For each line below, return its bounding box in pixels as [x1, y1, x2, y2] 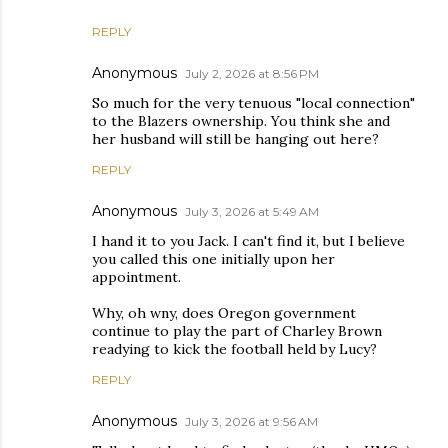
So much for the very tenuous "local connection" [92, 94, 415, 112]
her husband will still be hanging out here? [92, 130, 379, 148]
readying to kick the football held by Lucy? [92, 340, 377, 358]
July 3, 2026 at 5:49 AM [185, 204, 319, 219]
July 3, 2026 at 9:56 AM [185, 414, 318, 429]
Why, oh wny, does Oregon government [92, 304, 356, 322]
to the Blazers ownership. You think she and [92, 112, 390, 130]
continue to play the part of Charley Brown [92, 322, 382, 340]
